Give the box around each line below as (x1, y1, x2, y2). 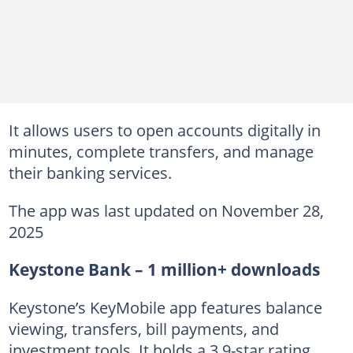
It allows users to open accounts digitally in (8, 118, 321, 141)
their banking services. (8, 161, 172, 184)
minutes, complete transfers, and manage (8, 139, 314, 162)
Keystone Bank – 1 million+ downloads (8, 258, 320, 281)
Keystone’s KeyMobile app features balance (8, 295, 322, 318)
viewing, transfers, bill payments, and (8, 317, 279, 340)
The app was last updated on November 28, (8, 199, 324, 221)
